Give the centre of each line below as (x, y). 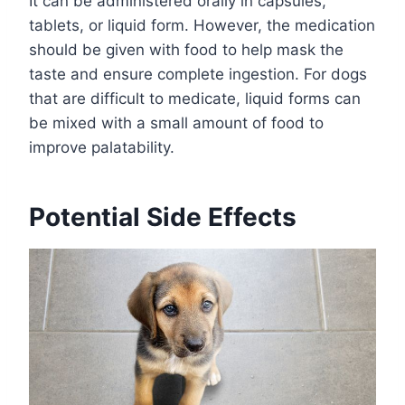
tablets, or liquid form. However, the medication (202, 26)
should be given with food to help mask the (186, 50)
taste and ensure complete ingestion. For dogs (198, 75)
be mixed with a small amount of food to (176, 123)
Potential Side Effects (163, 217)
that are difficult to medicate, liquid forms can (195, 99)
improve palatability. (102, 148)
